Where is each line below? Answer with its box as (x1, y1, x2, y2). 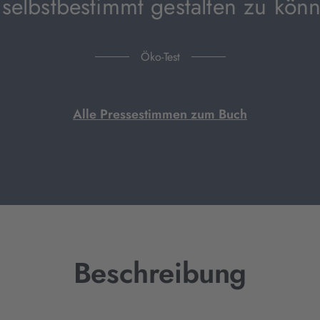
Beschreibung (73, 252, 247, 294)
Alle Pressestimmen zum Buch (73, 105, 247, 124)
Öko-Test (140, 49, 180, 65)
